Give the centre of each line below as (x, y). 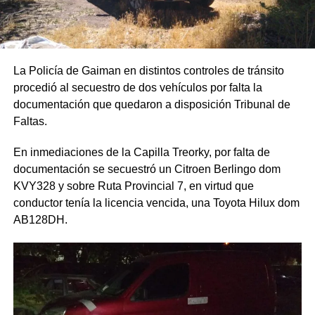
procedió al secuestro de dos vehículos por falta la (137, 87)
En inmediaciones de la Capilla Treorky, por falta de (141, 152)
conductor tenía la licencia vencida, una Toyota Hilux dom (156, 202)
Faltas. (30, 121)
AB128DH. (40, 219)
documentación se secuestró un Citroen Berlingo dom (147, 169)
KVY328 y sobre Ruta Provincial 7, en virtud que (133, 186)
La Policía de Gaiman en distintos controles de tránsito (148, 70)
